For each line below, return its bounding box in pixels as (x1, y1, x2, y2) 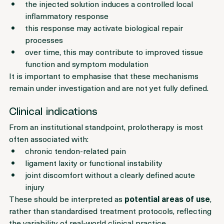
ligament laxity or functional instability (25, 169, 162, 181)
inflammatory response (25, 22, 108, 34)
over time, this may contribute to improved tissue (25, 58, 205, 70)
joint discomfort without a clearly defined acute (25, 181, 197, 193)
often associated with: (9, 145, 88, 157)
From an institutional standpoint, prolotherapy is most (9, 133, 205, 145)
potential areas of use (124, 205, 210, 217)
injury (25, 193, 44, 205)
